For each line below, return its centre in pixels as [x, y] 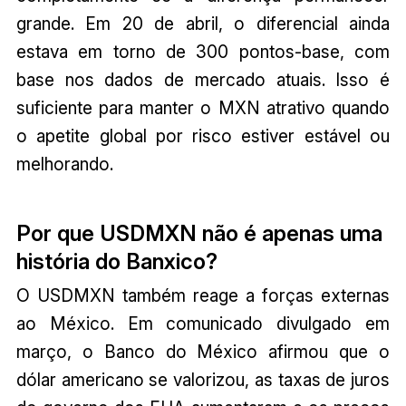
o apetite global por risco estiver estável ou [203, 135]
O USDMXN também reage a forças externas [203, 296]
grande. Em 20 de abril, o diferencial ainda [203, 23]
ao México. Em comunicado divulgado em [203, 324]
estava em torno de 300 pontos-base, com [203, 51]
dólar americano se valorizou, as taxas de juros [203, 380]
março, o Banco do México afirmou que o [203, 352]
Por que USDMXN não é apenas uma [199, 234]
